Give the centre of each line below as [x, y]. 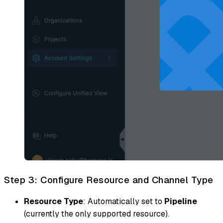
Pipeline [181, 202]
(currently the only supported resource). [97, 214]
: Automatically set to [124, 202]
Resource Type [54, 202]
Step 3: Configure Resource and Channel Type [109, 180]
